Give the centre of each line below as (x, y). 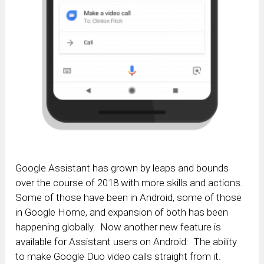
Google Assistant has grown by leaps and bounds (122, 168)
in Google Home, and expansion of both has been (122, 212)
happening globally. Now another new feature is (118, 227)
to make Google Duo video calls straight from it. (118, 256)
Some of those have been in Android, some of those (129, 197)
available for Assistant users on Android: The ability (126, 241)
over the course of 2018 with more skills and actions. (131, 182)
